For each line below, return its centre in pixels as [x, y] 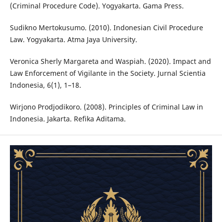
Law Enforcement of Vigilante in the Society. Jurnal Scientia [108, 73]
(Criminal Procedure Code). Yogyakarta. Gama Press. [97, 6]
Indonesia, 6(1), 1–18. [45, 85]
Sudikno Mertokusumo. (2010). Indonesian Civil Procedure [106, 28]
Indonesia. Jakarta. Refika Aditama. [68, 119]
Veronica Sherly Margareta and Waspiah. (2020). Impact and [110, 61]
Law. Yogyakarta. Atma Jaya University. [73, 40]
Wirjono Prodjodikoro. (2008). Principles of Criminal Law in [106, 107]
